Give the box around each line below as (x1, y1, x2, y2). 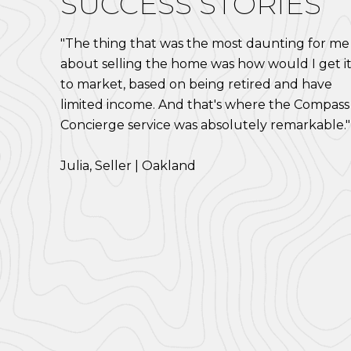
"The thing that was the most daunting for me (60, 36, 349, 52)
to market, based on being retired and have (60, 77, 332, 92)
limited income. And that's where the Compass (60, 97, 349, 113)
